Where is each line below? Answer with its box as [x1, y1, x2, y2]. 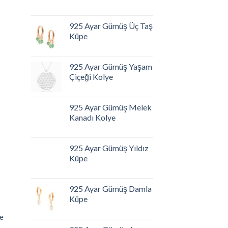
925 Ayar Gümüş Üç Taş [69, 21, 153, 31]
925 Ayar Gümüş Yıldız [69, 143, 149, 153]
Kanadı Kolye [69, 112, 116, 122]
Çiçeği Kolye [69, 72, 113, 81]
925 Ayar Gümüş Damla [69, 184, 152, 193]
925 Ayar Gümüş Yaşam [69, 62, 152, 71]
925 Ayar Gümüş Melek [69, 102, 152, 112]
